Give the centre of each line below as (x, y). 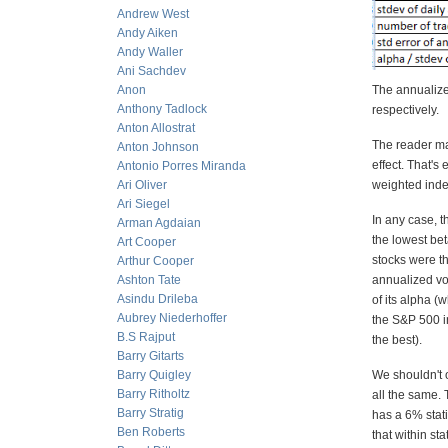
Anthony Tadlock (162, 109)
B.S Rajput (146, 337)
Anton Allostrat (156, 128)
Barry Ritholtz (153, 394)
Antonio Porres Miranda (181, 166)
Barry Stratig (150, 413)
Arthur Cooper (155, 261)
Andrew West (153, 14)
